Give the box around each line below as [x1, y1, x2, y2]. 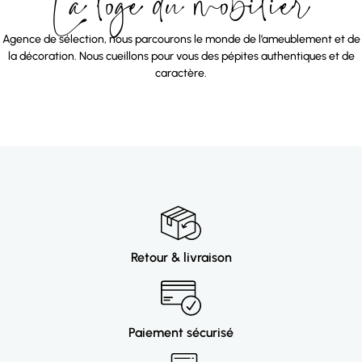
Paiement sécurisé [128, 325, 234, 341]
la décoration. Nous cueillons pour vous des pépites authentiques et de [7, 49, 355, 64]
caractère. [155, 66, 207, 81]
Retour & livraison [130, 250, 232, 266]
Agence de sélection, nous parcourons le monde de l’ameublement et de [2, 32, 360, 47]
